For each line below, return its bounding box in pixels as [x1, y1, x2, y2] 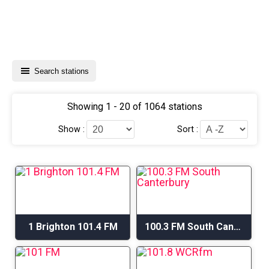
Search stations [34, 66, 89, 76]
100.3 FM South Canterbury [234, 221, 241, 232]
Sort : [177, 124, 198, 134]
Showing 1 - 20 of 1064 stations [67, 101, 202, 112]
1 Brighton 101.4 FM [28, 221, 118, 232]
